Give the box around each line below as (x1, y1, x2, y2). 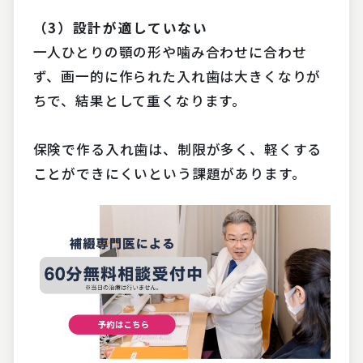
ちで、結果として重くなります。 (32, 90, 247, 110)
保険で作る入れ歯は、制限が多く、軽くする (32, 139, 322, 159)
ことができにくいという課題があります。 (32, 163, 306, 183)
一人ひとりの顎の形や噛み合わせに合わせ (32, 41, 307, 62)
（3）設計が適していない (32, 17, 208, 37)
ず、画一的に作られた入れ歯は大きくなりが (32, 66, 322, 86)
